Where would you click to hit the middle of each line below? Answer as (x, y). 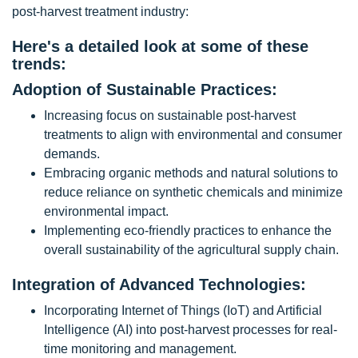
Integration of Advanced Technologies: (159, 284)
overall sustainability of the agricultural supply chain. (191, 250)
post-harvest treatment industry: (100, 12)
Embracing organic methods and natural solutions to (191, 173)
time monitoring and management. (140, 349)
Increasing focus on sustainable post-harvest (170, 115)
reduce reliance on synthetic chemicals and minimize (193, 192)
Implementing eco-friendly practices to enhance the (188, 231)
